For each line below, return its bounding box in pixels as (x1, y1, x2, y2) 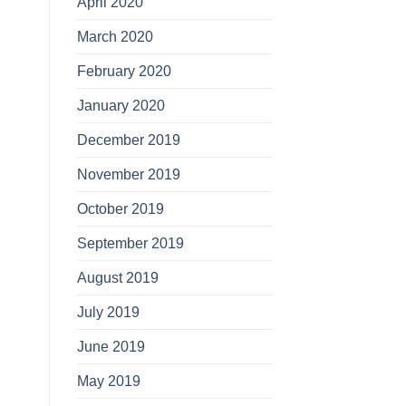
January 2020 (76, 97, 165, 114)
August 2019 (76, 269, 159, 286)
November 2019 (76, 166, 180, 183)
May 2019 (76, 372, 140, 390)
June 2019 (76, 338, 145, 355)
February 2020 (76, 63, 171, 80)
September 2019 (76, 235, 184, 252)
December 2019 (76, 131, 180, 149)
